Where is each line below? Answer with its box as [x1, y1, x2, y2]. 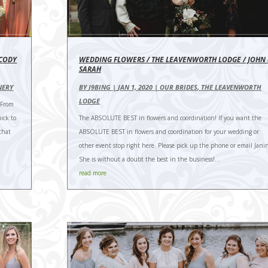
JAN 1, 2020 [117, 83, 153, 92]
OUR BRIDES [159, 83, 197, 92]
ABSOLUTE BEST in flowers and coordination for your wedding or [78, 127, 259, 136]
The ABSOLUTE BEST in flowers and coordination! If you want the [78, 114, 261, 123]
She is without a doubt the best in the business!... [78, 155, 220, 164]
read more [78, 169, 106, 178]
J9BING [88, 83, 111, 92]
